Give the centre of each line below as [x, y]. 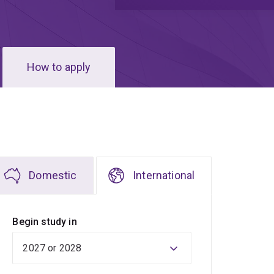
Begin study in [45, 222]
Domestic [53, 176]
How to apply [59, 67]
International [164, 176]
